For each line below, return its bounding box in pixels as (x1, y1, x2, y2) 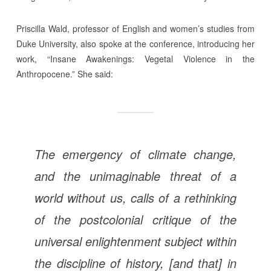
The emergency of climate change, (34, 145, 237, 163)
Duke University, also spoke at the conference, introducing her (16, 38, 255, 50)
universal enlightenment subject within (34, 232, 237, 250)
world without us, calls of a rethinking (34, 189, 237, 206)
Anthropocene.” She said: (16, 68, 113, 80)
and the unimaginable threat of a (34, 167, 237, 184)
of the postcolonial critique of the (34, 211, 237, 228)
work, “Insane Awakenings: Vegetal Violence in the (16, 53, 255, 65)
